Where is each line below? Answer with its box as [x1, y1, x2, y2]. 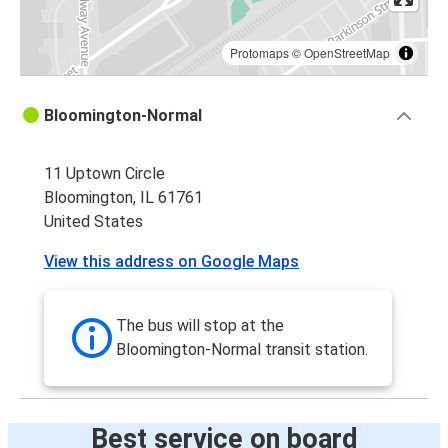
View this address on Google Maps [44, 252, 299, 272]
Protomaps [230, 44, 289, 62]
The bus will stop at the [116, 316, 284, 336]
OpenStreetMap [304, 44, 390, 62]
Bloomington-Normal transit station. [116, 340, 368, 360]
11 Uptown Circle [44, 164, 165, 184]
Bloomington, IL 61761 [44, 188, 203, 208]
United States [44, 212, 143, 232]
